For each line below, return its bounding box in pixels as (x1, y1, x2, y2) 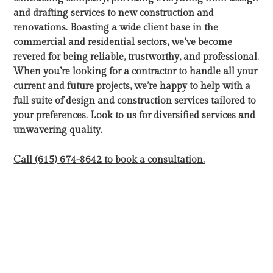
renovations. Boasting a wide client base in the (13, 22, 219, 34)
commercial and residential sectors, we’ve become (13, 37, 233, 49)
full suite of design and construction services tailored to (13, 95, 257, 107)
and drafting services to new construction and (13, 7, 214, 19)
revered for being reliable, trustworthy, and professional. (13, 51, 260, 63)
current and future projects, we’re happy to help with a (13, 80, 251, 93)
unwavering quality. (13, 124, 103, 136)
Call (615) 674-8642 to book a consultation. (13, 154, 205, 166)
